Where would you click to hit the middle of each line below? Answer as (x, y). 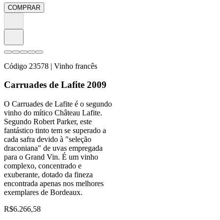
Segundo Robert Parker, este (48, 121)
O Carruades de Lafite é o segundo (58, 104)
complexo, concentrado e (43, 165)
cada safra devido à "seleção (48, 139)
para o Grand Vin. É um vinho (51, 157)
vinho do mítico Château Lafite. (53, 112)
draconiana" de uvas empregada (53, 148)
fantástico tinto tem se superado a (55, 130)
